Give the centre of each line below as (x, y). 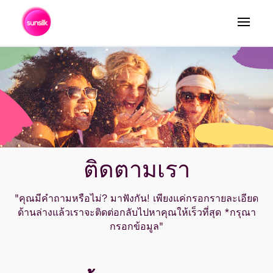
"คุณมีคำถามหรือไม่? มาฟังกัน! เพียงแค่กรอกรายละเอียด (136, 200)
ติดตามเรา (136, 172)
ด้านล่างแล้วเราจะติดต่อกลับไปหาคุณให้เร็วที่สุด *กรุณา (136, 214)
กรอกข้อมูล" (136, 228)
